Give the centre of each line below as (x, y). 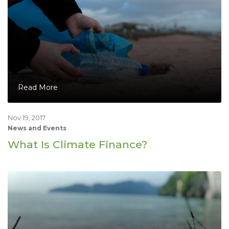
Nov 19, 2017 (27, 118)
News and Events (37, 128)
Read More (38, 87)
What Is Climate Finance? (77, 144)
